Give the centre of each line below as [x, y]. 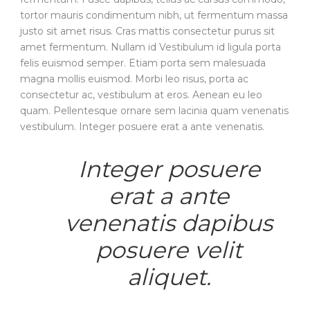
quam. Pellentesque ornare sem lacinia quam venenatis [154, 110]
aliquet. [169, 276]
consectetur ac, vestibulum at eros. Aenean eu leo [141, 94]
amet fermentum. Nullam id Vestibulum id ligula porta [151, 47]
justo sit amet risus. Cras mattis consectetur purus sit [147, 31]
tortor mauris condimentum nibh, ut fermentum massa [154, 15]
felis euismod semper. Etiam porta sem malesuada [143, 63]
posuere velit [169, 249]
